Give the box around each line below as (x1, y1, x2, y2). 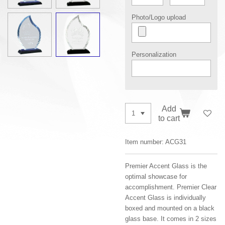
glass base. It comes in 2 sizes (125, 215, 216, 222)
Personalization (132, 51, 176, 59)
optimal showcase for (125, 173, 187, 180)
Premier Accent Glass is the (125, 162, 207, 170)
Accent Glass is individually (125, 194, 206, 201)
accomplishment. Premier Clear (125, 183, 216, 191)
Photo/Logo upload (132, 13, 186, 21)
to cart (158, 113, 180, 123)
